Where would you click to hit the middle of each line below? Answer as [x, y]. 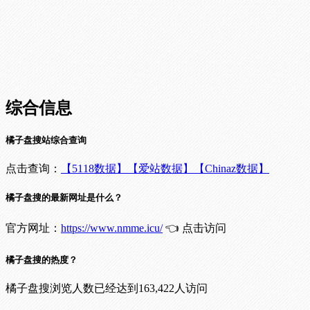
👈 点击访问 [194, 228]
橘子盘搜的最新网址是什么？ [64, 198]
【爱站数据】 [161, 169]
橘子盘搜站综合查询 [46, 140]
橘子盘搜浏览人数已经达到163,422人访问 [107, 288]
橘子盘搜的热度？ [42, 259]
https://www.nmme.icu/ [112, 228]
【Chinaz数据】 [231, 169]
